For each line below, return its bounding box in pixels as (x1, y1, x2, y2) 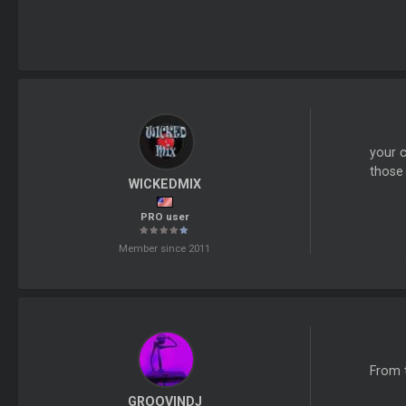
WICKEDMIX (128, 177, 201, 192)
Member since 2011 (119, 241, 211, 255)
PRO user (140, 210, 189, 224)
